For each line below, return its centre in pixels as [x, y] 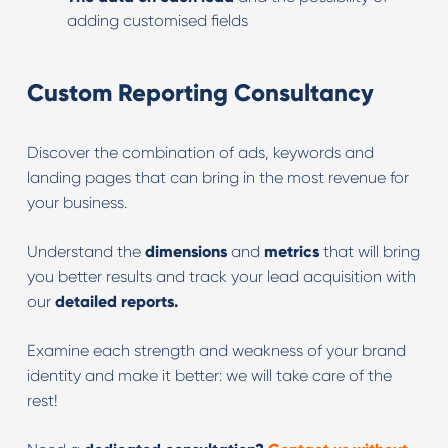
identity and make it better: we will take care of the [209, 375]
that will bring [369, 251]
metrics [291, 251]
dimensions [185, 251]
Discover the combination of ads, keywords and [200, 152]
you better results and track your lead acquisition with [221, 276]
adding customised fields [157, 20]
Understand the [85, 251]
